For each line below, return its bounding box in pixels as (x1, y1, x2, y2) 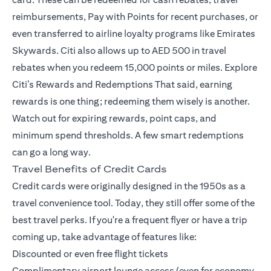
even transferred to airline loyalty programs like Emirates (12, 28, 255, 40)
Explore (224, 62, 257, 74)
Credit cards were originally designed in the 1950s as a (12, 180, 246, 192)
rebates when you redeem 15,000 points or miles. (12, 62, 224, 74)
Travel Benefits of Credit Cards (12, 163, 167, 175)
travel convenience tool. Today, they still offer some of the (12, 197, 255, 209)
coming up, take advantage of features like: (12, 231, 197, 243)
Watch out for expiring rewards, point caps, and (12, 113, 217, 125)
